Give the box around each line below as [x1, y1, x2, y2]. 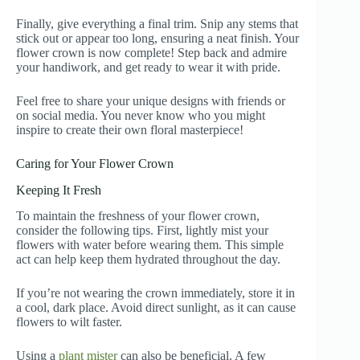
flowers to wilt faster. [16, 315, 122, 329]
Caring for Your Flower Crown [16, 156, 174, 170]
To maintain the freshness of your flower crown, [16, 209, 260, 223]
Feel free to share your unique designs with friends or [16, 93, 285, 108]
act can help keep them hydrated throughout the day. [16, 252, 280, 267]
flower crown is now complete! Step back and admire [16, 45, 287, 59]
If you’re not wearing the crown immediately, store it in [16, 286, 295, 301]
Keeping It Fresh [16, 182, 101, 197]
